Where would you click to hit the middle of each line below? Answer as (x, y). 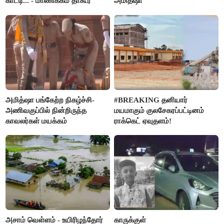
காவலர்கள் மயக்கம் (36, 121)
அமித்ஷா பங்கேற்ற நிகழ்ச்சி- (50, 100)
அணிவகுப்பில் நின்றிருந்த (46, 110)
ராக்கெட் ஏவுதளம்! (143, 121)
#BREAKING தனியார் (151, 100)
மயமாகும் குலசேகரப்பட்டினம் (159, 110)
